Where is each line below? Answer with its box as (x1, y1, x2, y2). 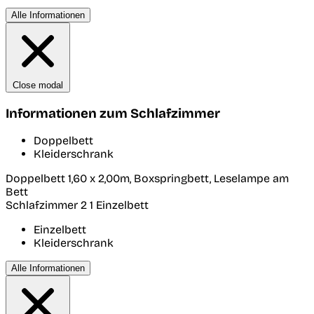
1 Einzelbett (90, 198, 149, 212)
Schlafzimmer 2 (6, 198, 90, 212)
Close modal (13, 80, 63, 91)
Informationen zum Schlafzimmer (6, 105, 220, 121)
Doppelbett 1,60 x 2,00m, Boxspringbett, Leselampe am (6, 172, 289, 186)
